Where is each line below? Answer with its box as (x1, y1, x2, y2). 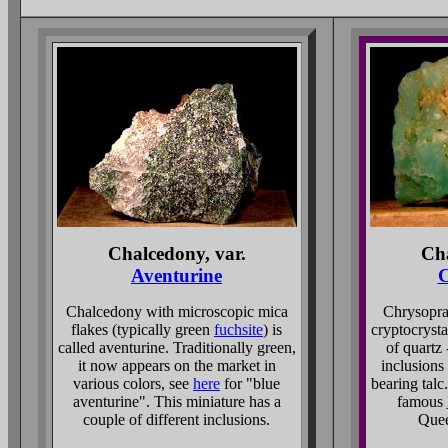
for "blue (220, 375, 280, 392)
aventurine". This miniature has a (72, 393, 281, 410)
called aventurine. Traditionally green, (57, 339, 296, 356)
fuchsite (214, 321, 263, 338)
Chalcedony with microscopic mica (65, 303, 288, 320)
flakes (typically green (71, 321, 214, 338)
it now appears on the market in (77, 357, 276, 374)
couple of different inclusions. (83, 411, 270, 428)
